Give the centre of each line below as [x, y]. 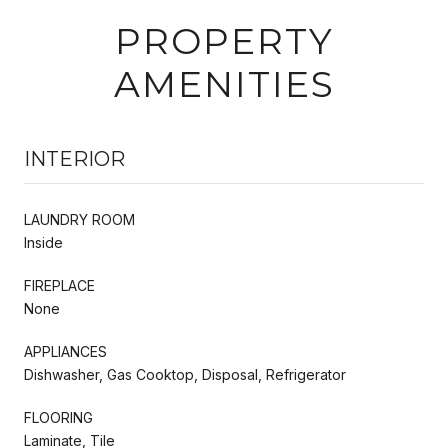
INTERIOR [74, 158]
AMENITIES [224, 83]
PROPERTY [224, 40]
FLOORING [58, 417]
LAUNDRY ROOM [79, 219]
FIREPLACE [59, 285]
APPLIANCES [65, 351]
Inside [43, 242]
